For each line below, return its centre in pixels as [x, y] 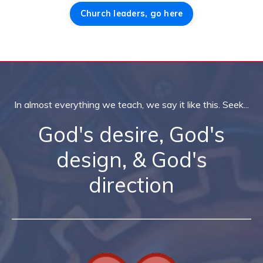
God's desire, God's [131, 134]
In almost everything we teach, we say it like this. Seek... [131, 104]
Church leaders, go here [131, 13]
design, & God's [131, 159]
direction [131, 184]
